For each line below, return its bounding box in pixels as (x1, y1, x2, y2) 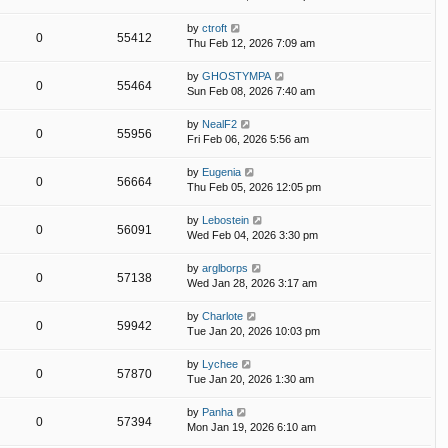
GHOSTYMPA (202, 70, 271, 83)
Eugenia (202, 166, 241, 179)
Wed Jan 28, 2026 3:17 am (187, 277, 317, 290)
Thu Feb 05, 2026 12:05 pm (187, 181, 321, 194)
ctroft (202, 22, 227, 35)
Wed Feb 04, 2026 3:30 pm (187, 229, 318, 242)
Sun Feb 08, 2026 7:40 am (187, 85, 315, 98)
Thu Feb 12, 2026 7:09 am (187, 37, 315, 50)
